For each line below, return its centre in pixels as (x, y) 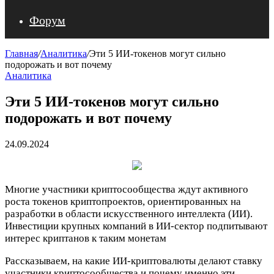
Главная (21, 54)
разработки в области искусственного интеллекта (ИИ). (129, 213)
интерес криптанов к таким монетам (86, 238)
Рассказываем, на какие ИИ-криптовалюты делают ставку (134, 261)
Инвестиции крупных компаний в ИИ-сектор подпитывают (136, 226)
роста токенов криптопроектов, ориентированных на (123, 201)
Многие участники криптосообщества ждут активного (127, 189)
